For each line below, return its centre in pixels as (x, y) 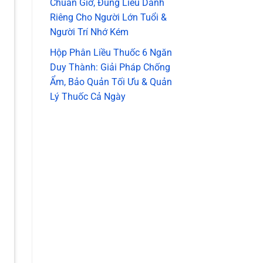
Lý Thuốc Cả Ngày (87, 96)
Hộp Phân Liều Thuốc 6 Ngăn (111, 52)
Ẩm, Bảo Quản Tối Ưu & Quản (111, 82)
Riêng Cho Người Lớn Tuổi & (108, 18)
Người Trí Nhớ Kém (89, 32)
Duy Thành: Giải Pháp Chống (110, 67)
